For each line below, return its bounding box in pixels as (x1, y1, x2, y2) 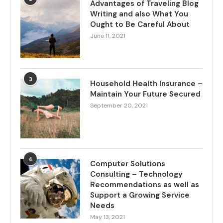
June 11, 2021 (90, 32, 125, 40)
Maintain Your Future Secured (90, 89, 201, 100)
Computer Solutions (90, 159, 165, 169)
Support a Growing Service (90, 190, 190, 201)
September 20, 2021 (90, 102, 148, 110)
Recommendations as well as (90, 180, 199, 190)
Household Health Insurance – (90, 79, 203, 89)
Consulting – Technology (90, 169, 183, 180)
